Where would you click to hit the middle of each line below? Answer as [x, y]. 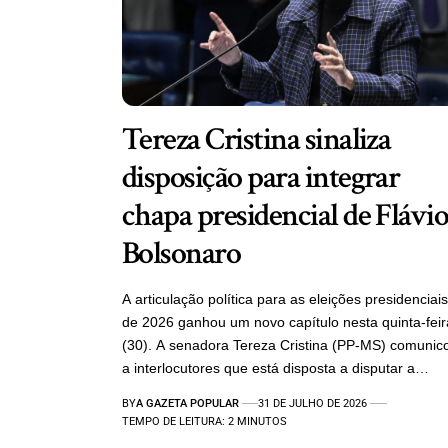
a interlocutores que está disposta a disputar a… [275, 367]
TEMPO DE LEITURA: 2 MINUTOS [204, 421]
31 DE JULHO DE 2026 [313, 403]
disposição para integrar [261, 177]
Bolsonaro [181, 253]
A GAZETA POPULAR [187, 403]
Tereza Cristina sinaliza [256, 139]
